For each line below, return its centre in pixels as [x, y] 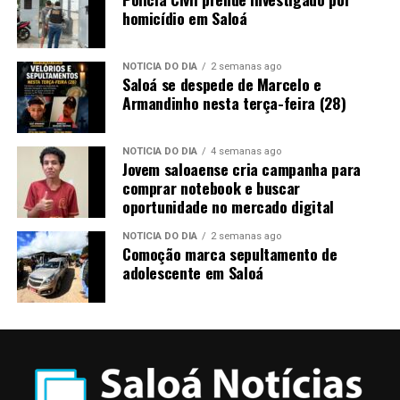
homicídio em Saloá [184, 18]
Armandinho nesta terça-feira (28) [234, 103]
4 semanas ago [246, 152]
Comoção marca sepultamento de [229, 254]
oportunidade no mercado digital [228, 207]
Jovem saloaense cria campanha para [241, 169]
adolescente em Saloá [192, 273]
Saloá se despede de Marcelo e [221, 84]
